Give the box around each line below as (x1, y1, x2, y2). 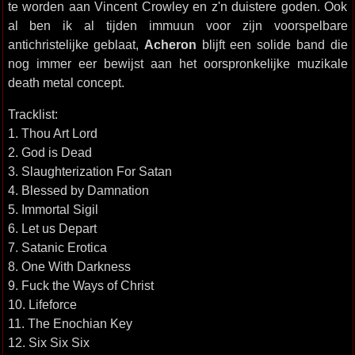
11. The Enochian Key (7, 316, 132, 330)
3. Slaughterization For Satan (7, 164, 172, 178)
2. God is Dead (7, 145, 92, 159)
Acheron (143, 37, 197, 52)
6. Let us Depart (7, 221, 97, 235)
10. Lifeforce (7, 297, 77, 311)
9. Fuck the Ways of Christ (7, 278, 154, 292)
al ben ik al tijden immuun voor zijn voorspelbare (7, 18, 348, 32)
